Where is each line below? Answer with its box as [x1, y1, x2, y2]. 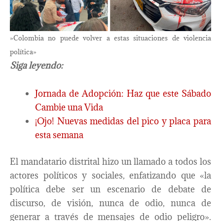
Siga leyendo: [10, 59, 63, 71]
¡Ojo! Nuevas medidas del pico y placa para [35, 115, 211, 127]
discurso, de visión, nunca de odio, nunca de [10, 197, 211, 209]
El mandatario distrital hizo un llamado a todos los [10, 155, 211, 167]
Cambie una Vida [35, 102, 103, 113]
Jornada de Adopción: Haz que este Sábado [35, 88, 211, 100]
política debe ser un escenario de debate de [10, 183, 211, 195]
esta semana [35, 129, 83, 141]
